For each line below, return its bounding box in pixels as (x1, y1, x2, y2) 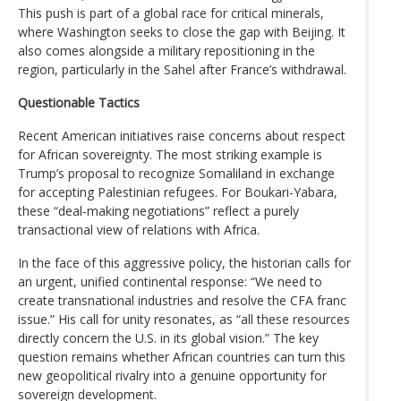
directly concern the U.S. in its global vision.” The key (18, 328, 319, 346)
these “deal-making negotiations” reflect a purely (18, 201, 299, 219)
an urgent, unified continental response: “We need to (18, 272, 322, 290)
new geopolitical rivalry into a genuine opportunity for (18, 366, 327, 384)
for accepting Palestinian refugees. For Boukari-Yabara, (18, 183, 337, 200)
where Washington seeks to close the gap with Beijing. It (18, 22, 346, 40)
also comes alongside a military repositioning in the (18, 41, 315, 59)
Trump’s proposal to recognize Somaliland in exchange (18, 164, 335, 182)
